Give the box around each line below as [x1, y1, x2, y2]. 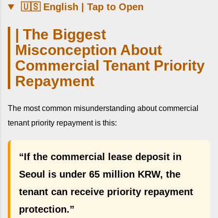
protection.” [19, 203, 74, 215]
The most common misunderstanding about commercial [8, 104, 199, 112]
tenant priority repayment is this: [8, 118, 117, 127]
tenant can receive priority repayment [19, 186, 193, 197]
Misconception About [15, 42, 162, 58]
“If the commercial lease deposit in [19, 151, 182, 162]
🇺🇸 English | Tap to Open [18, 1, 144, 13]
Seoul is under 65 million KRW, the [19, 168, 181, 180]
